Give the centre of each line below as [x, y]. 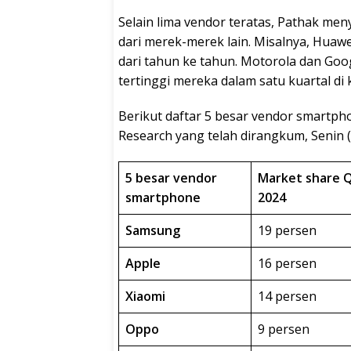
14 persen [287, 296]
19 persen [287, 230]
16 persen [287, 263]
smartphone [163, 197]
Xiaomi [145, 296]
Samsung [153, 230]
